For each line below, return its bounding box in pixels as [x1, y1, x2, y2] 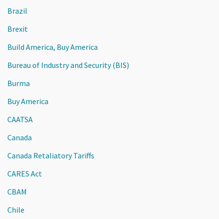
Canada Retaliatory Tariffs [7, 150, 94, 160]
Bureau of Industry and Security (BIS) [7, 60, 129, 70]
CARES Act [7, 168, 42, 178]
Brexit [7, 23, 28, 34]
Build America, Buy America [7, 42, 98, 52]
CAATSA [7, 114, 33, 124]
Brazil [7, 5, 27, 16]
